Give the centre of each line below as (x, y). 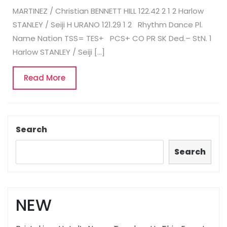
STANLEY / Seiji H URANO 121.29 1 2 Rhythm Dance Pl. (110, 24)
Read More (45, 78)
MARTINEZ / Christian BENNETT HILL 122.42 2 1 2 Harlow (108, 11)
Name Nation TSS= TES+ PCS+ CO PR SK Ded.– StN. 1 (112, 38)
